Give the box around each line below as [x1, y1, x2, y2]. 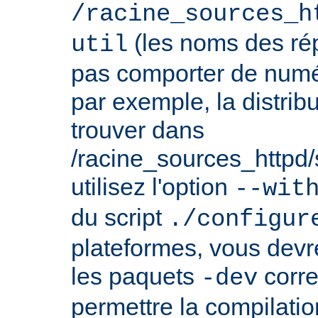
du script [71, 204, 168, 231]
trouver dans [71, 116, 204, 144]
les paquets [71, 263, 201, 290]
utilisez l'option [71, 173, 234, 201]
